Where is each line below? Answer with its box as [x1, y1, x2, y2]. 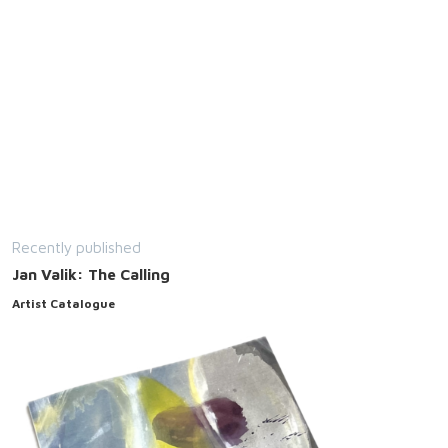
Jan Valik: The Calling [12, 265, 170, 283]
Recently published [12, 238, 141, 256]
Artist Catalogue [12, 296, 115, 311]
